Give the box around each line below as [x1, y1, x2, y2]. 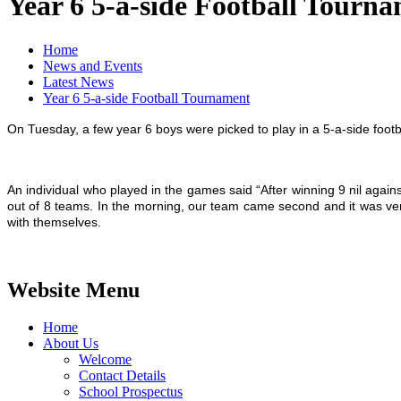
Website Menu [7, 277, 140, 302]
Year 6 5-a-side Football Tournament [43, 90, 250, 106]
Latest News [43, 73, 114, 90]
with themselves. [7, 215, 101, 229]
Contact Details [79, 368, 166, 384]
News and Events [43, 57, 142, 73]
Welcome [79, 352, 132, 368]
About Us [43, 336, 98, 352]
